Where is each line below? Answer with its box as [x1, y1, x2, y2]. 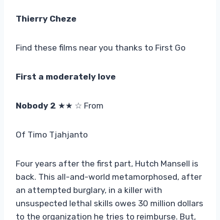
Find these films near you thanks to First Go [16, 42, 186, 53]
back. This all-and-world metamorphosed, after [16, 171, 202, 182]
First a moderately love [16, 71, 116, 82]
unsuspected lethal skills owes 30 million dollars [16, 198, 203, 208]
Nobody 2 [16, 100, 58, 110]
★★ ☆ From [58, 100, 104, 110]
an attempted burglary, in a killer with [16, 185, 162, 195]
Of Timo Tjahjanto [16, 129, 88, 139]
